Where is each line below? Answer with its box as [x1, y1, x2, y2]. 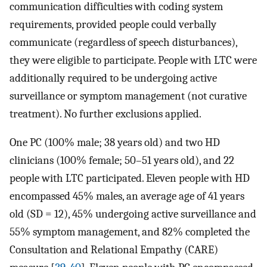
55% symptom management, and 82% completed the [10, 225, 250, 239]
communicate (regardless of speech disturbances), [10, 35, 237, 49]
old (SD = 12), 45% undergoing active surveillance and [10, 207, 256, 221]
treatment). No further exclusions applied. [10, 107, 201, 120]
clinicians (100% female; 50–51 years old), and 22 [10, 154, 234, 167]
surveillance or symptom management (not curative [10, 89, 247, 103]
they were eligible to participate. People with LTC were [10, 53, 257, 67]
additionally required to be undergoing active [10, 71, 217, 85]
